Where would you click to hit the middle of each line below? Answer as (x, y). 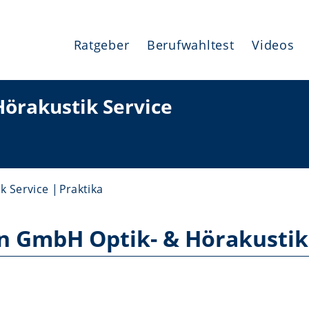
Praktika (81, 189)
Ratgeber (101, 45)
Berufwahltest (191, 45)
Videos (273, 45)
